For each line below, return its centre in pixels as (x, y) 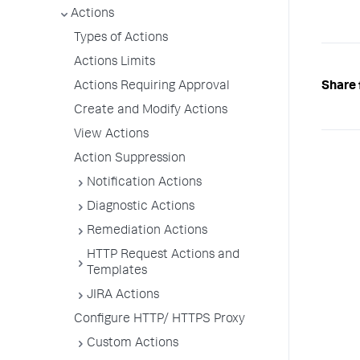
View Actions (111, 135)
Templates (117, 272)
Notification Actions (144, 183)
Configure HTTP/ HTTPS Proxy (160, 320)
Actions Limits (115, 63)
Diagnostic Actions (141, 207)
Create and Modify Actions (151, 111)
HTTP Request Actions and (163, 256)
